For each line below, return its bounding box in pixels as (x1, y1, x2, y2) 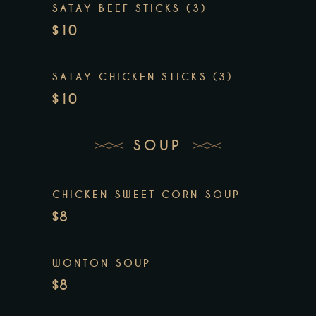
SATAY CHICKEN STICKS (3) (52, 71, 233, 83)
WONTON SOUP (52, 256, 151, 269)
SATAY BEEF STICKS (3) (52, 2, 207, 15)
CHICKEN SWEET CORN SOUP (52, 188, 241, 201)
